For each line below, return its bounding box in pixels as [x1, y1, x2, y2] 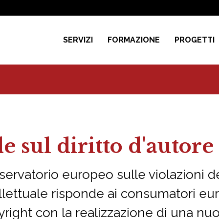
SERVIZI [63, 35, 93, 44]
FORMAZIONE [108, 35, 160, 44]
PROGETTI [175, 35, 215, 44]
